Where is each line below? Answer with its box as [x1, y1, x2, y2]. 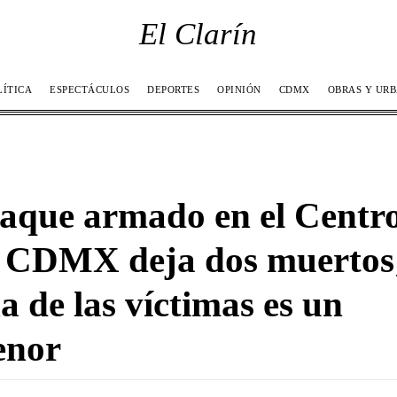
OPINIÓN [217, 83, 261, 95]
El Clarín [139, 17, 258, 51]
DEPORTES [147, 83, 199, 95]
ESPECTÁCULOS [50, 83, 129, 95]
